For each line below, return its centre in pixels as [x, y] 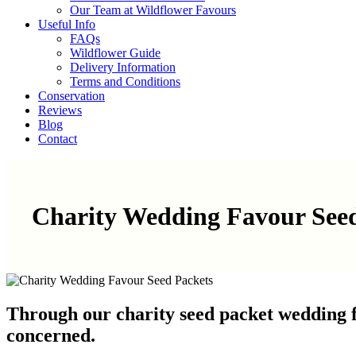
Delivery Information [123, 68]
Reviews [60, 110]
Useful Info [67, 25]
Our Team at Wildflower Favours [153, 10]
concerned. [51, 336]
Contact [58, 139]
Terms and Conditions [125, 82]
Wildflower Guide [115, 53]
